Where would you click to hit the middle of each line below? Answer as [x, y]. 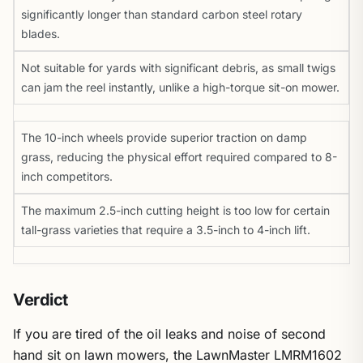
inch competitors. [67, 176]
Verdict [41, 300]
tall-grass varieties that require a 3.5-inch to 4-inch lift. [166, 230]
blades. [41, 34]
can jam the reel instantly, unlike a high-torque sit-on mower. [180, 87]
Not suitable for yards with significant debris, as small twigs [178, 68]
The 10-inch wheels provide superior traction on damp [164, 137]
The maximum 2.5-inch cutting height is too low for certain [175, 210]
